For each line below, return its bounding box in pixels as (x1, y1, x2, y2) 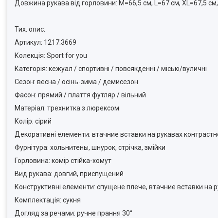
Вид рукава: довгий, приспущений (15, 170, 124, 178)
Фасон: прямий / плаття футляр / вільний (15, 91, 146, 99)
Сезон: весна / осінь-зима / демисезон (15, 78, 138, 86)
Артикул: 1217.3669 (15, 38, 76, 46)
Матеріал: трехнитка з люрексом (15, 104, 119, 112)
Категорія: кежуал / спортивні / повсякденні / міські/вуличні (15, 65, 207, 73)
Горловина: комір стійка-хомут (15, 157, 111, 164)
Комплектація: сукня (15, 196, 81, 204)
